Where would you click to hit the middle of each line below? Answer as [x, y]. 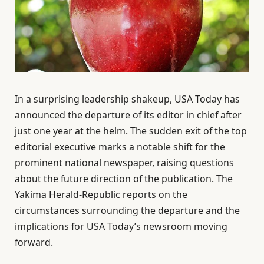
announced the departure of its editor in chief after [128, 115]
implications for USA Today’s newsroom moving [121, 227]
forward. [34, 242]
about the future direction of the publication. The [124, 179]
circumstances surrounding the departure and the [127, 211]
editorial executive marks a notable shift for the [120, 147]
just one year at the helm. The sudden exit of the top [131, 131]
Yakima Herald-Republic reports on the [101, 195]
